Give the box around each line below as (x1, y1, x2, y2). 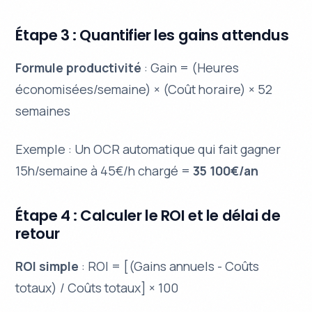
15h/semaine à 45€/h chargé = (15, 162, 194, 180)
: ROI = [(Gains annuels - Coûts (79, 258, 260, 275)
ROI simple (15, 258, 79, 275)
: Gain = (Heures (141, 59, 240, 77)
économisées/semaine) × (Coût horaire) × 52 (15, 81, 273, 98)
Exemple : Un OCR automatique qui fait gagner (15, 141, 281, 158)
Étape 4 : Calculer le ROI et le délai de (15, 205, 281, 227)
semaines (15, 102, 71, 120)
